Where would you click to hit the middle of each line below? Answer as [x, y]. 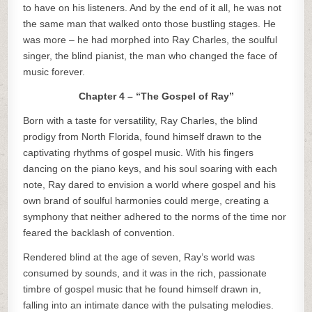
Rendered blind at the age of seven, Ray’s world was [139, 257]
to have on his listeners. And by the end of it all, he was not [153, 8]
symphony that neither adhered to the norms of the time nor [155, 217]
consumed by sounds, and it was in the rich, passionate [145, 273]
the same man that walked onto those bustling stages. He [150, 24]
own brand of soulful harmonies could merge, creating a [146, 201]
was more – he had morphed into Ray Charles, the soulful [150, 40]
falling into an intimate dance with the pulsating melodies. [149, 305]
